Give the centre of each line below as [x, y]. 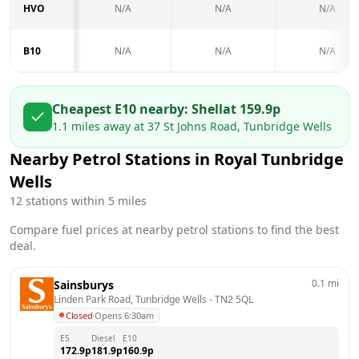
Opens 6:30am [125, 315]
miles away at [108, 126]
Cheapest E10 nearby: [122, 109]
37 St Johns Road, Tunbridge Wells [240, 126]
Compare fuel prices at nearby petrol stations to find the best [174, 229]
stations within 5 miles [85, 200]
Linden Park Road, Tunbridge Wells [130, 299]
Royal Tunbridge [279, 159]
